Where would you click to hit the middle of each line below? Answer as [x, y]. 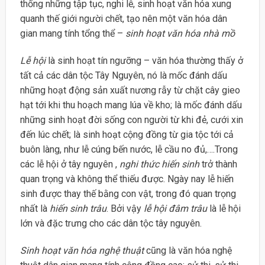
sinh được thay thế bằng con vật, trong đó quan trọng [128, 194]
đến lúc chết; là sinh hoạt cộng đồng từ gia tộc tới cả [127, 135]
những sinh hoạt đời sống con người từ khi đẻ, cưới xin [131, 120]
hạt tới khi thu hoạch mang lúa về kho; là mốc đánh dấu [131, 105]
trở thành [218, 164]
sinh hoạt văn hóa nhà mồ [180, 34]
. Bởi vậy [125, 209]
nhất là [35, 209]
